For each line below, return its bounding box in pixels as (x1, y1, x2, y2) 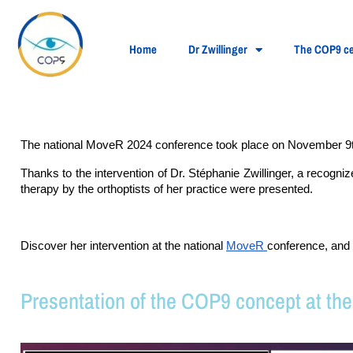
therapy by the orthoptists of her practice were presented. (20, 183, 313, 195)
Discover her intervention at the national (20, 240, 226, 252)
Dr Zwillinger (188, 41, 247, 58)
